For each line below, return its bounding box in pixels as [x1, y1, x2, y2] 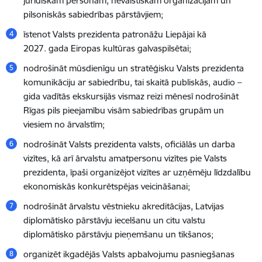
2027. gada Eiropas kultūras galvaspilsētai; [23, 43, 191, 54]
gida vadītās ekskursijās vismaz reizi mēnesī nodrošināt [23, 91, 239, 102]
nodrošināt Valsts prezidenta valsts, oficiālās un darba [23, 139, 235, 150]
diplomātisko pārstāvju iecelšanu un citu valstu [23, 215, 205, 226]
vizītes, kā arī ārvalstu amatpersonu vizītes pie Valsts [23, 153, 227, 164]
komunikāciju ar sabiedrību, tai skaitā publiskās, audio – [23, 77, 242, 88]
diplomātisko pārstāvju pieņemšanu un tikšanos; [23, 229, 213, 240]
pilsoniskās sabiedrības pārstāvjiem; [23, 9, 163, 20]
